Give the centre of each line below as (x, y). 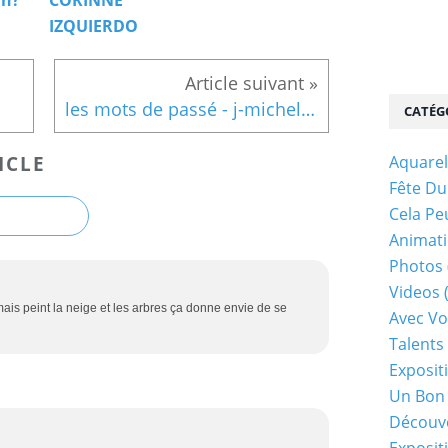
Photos (416, 266)
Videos (414, 292)
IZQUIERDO (93, 25)
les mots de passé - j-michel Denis (308, 108)
